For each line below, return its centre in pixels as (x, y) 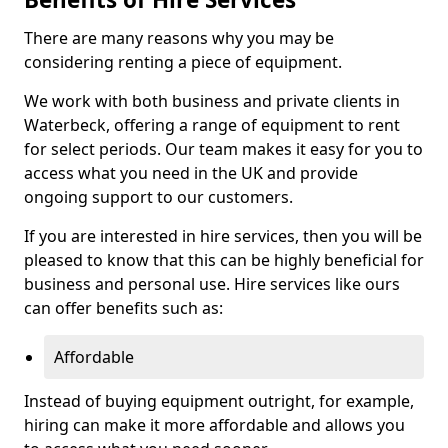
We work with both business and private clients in (212, 101)
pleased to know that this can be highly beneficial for (224, 260)
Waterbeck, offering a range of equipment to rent (212, 125)
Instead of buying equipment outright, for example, (219, 401)
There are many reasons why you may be (179, 38)
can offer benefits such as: (123, 308)
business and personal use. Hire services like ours (212, 284)
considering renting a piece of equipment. (183, 62)
